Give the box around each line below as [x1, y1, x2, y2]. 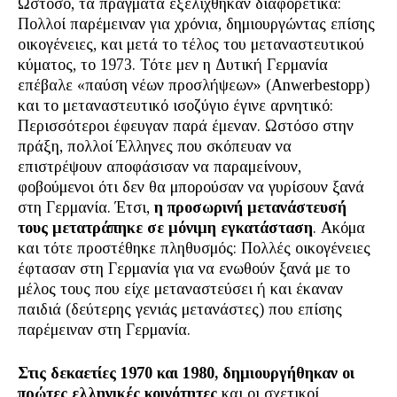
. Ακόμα [313, 219, 365, 237]
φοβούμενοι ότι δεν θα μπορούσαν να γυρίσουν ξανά [18, 178, 364, 196]
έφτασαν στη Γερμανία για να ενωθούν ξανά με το [18, 260, 350, 277]
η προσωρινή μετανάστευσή [154, 198, 346, 216]
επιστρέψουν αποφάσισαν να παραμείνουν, [18, 158, 301, 175]
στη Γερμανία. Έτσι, [18, 198, 154, 216]
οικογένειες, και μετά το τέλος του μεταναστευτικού [18, 35, 364, 53]
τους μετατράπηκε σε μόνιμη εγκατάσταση [18, 219, 313, 237]
